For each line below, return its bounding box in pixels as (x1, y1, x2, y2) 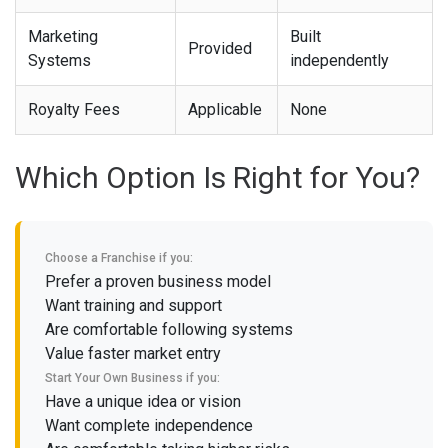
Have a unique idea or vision (45, 391, 241, 411)
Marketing (28, 26, 98, 46)
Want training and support (45, 295, 222, 315)
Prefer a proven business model (45, 271, 271, 291)
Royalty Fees (28, 99, 120, 119)
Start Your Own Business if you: (45, 370, 220, 385)
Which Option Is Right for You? (15, 159, 420, 195)
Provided (188, 38, 252, 58)
